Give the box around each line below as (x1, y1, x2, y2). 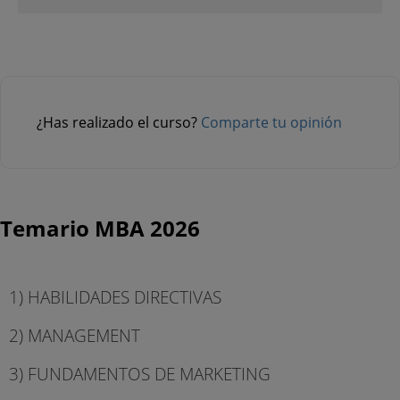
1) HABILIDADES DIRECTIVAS (9, 284, 221, 309)
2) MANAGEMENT (9, 322, 140, 347)
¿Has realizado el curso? (37, 112, 201, 132)
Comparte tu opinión (201, 112, 342, 132)
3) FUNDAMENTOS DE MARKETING (9, 362, 271, 387)
